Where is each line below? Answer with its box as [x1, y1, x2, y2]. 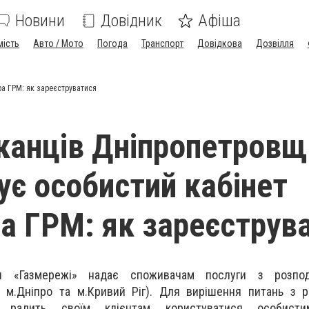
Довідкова [197, 38, 242, 49]
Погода [97, 38, 128, 49]
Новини [15, 11, 65, 30]
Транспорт [141, 38, 183, 49]
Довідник [101, 11, 162, 30]
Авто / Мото [33, 38, 83, 49]
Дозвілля [256, 38, 294, 49]
